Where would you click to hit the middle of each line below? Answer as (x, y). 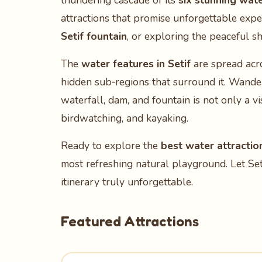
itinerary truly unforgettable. (127, 182)
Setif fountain (94, 36)
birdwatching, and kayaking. (125, 118)
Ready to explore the (111, 146)
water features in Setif (136, 64)
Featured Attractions (130, 221)
